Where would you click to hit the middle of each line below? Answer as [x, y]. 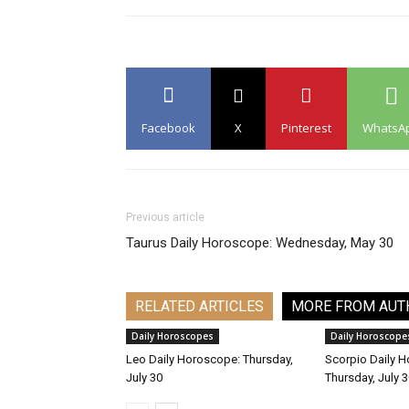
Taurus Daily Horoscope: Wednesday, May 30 [260, 243]
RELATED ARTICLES [199, 306]
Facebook [168, 128]
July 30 [144, 378]
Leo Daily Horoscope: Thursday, [210, 359]
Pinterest [306, 128]
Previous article [165, 217]
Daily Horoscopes [173, 336]
